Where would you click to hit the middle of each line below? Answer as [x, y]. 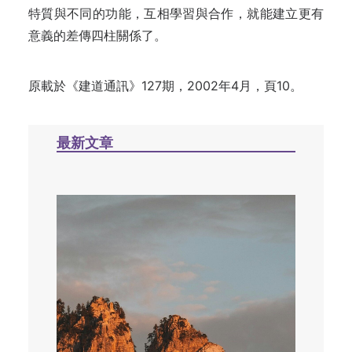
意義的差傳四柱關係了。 [97, 35]
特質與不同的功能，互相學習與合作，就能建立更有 [176, 13]
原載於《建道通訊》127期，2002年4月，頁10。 [165, 86]
